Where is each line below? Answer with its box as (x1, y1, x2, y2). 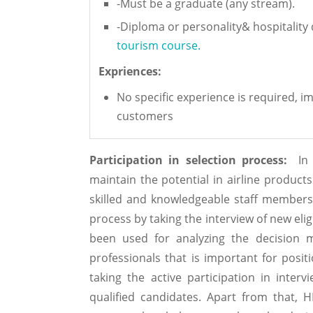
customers (116, 108, 173, 124)
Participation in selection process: (89, 152, 287, 168)
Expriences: (99, 64, 161, 80)
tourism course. (116, 37, 201, 53)
